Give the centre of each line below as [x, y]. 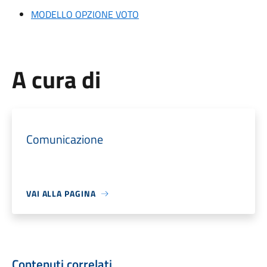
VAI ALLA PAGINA [61, 193]
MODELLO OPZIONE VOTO [85, 14]
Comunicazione [64, 139]
